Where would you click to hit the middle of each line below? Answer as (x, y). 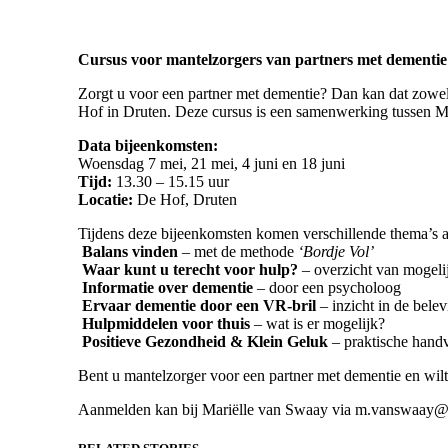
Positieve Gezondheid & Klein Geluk (205, 341)
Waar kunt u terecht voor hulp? (190, 269)
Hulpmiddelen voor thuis (166, 323)
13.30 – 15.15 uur (170, 181)
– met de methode (238, 251)
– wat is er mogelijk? (317, 323)
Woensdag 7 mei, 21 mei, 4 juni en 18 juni (211, 163)
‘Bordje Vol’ (336, 251)
